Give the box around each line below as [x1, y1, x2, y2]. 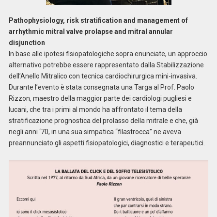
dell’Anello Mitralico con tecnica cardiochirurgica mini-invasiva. [8, 72, 197, 80]
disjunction [8, 38, 45, 46]
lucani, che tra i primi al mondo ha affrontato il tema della [8, 105, 182, 113]
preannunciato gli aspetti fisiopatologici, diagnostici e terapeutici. [8, 139, 205, 147]
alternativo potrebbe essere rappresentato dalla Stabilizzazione [8, 61, 204, 69]
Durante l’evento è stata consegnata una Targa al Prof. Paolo [8, 83, 194, 91]
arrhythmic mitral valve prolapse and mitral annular [8, 27, 173, 35]
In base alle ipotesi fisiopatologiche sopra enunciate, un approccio [8, 49, 207, 58]
